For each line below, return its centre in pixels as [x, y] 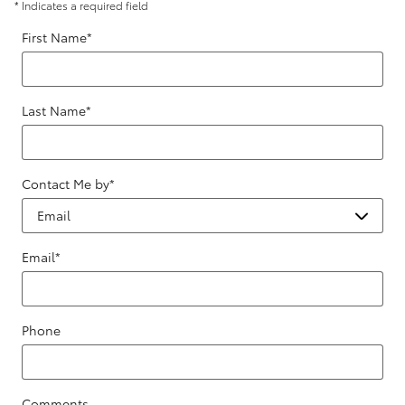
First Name [54, 37]
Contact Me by [66, 183]
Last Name [54, 110]
